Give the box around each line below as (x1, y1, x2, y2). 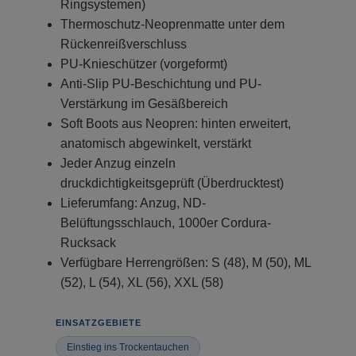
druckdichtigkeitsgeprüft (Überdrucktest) (60, 176, 284, 190)
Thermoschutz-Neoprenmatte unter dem (60, 17, 284, 31)
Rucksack (60, 235, 116, 250)
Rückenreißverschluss (60, 37, 187, 51)
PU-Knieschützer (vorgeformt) (60, 56, 227, 71)
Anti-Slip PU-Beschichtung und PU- (60, 76, 261, 91)
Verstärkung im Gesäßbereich (60, 96, 228, 110)
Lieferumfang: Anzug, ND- (60, 195, 206, 210)
